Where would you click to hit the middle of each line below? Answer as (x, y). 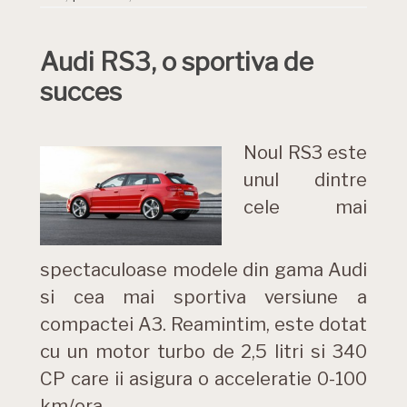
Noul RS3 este (305, 153)
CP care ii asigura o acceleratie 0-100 (203, 378)
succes (81, 92)
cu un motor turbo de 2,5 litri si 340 (203, 351)
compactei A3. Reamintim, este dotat (203, 324)
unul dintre (305, 180)
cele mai (305, 207)
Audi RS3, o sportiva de (177, 62)
